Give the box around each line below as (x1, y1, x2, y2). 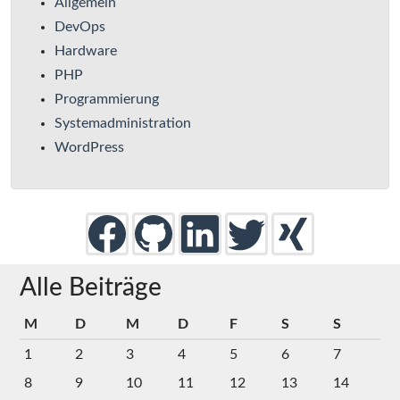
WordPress (54, 140, 124, 155)
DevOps (54, 20, 105, 35)
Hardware (54, 44, 117, 59)
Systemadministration (54, 116, 191, 131)
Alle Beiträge (20, 275, 162, 301)
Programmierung (54, 92, 159, 107)
